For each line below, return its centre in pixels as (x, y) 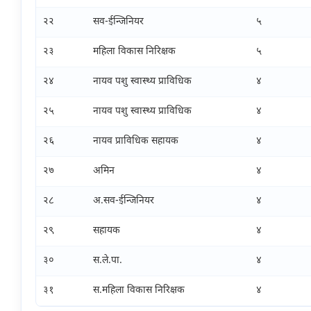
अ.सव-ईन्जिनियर (124, 201)
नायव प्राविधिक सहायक (136, 142)
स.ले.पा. (108, 261)
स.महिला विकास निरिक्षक (139, 291)
